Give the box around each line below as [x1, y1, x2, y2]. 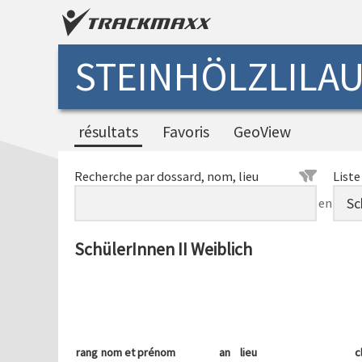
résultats [78, 122, 138, 141]
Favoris [162, 122, 209, 141]
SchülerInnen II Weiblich [74, 238, 252, 260]
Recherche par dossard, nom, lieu [74, 168, 259, 184]
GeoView [234, 122, 291, 141]
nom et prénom [101, 345, 175, 360]
